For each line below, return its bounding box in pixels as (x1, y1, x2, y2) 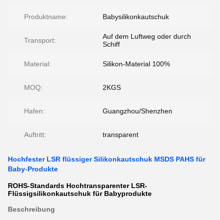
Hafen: (24, 107, 45, 115)
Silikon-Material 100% (103, 60, 170, 68)
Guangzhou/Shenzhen (103, 107, 172, 115)
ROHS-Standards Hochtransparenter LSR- (8, 182, 147, 190)
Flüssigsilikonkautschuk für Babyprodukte (8, 190, 152, 197)
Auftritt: (24, 131, 46, 138)
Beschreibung (8, 205, 55, 213)
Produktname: (24, 13, 68, 21)
